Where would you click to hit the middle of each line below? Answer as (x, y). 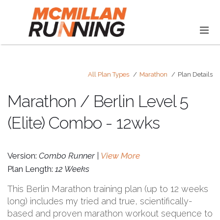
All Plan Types (109, 74)
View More (120, 155)
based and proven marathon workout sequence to (110, 213)
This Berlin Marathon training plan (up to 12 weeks (108, 189)
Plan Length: (31, 169)
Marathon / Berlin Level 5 (98, 101)
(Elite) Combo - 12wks (83, 123)
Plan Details (195, 74)
